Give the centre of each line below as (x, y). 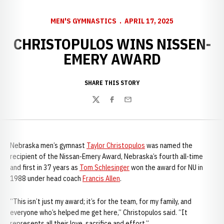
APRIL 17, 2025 (149, 21)
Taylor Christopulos (116, 145)
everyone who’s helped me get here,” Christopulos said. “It (99, 212)
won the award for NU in (166, 167)
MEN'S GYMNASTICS (83, 21)
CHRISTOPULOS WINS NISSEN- (112, 44)
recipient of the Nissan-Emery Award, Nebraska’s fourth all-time (106, 156)
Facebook (123, 105)
